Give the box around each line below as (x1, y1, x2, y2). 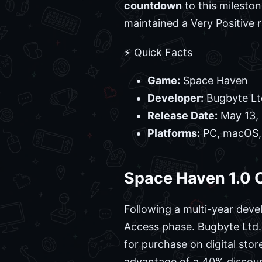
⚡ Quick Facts (124, 46, 192, 59)
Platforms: (147, 127, 200, 140)
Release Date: (147, 109, 218, 122)
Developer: (147, 92, 204, 105)
